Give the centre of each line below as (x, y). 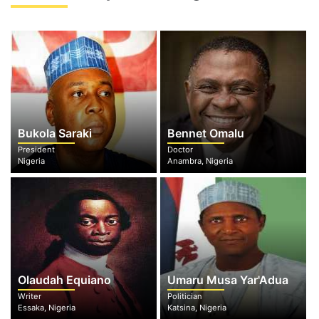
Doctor (180, 150)
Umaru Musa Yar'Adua (228, 280)
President (36, 150)
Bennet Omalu (205, 133)
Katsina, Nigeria (197, 308)
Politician (184, 296)
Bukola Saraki (55, 133)
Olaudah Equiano (64, 280)
